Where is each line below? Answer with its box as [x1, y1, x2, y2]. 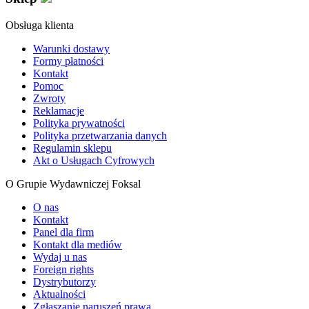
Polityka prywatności [33, 117, 125, 130]
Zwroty [33, 92, 66, 105]
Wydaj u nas [33, 251, 87, 263]
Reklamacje [33, 105, 84, 117]
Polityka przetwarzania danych [33, 130, 167, 142]
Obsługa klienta [6, 19, 74, 32]
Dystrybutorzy [33, 276, 96, 288]
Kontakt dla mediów [33, 239, 122, 251]
